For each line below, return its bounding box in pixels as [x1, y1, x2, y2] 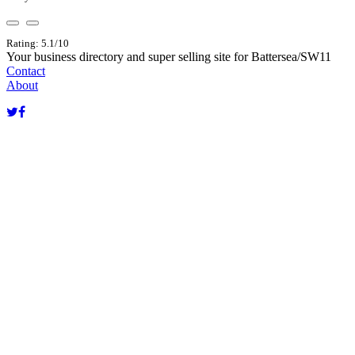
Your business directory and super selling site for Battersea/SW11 [6, 49, 331, 63]
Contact [6, 63, 45, 78]
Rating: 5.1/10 [6, 36, 69, 49]
